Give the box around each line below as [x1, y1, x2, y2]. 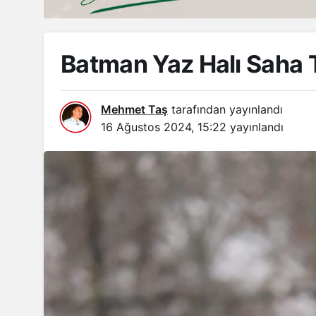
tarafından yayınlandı [168, 102, 283, 116]
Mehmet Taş [101, 102, 168, 116]
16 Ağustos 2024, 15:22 [101, 119, 226, 134]
